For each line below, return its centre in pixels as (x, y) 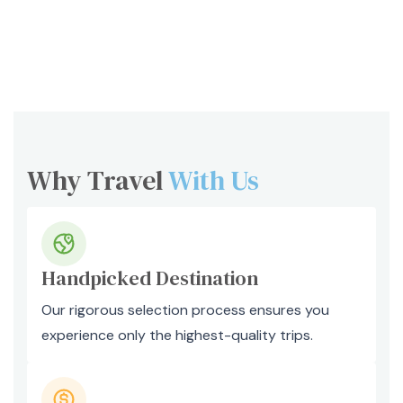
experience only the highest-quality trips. (177, 335)
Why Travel (98, 180)
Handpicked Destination (150, 278)
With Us (214, 180)
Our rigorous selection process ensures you (185, 310)
